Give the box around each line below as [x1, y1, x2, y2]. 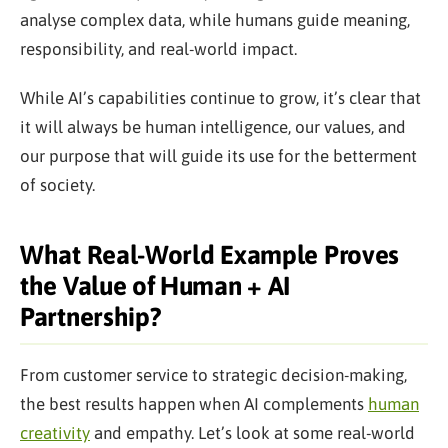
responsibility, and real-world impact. [20, 38, 297, 59]
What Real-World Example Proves [20, 239, 400, 270]
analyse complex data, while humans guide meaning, [20, 9, 410, 30]
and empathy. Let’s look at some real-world [90, 422, 415, 443]
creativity [20, 422, 90, 443]
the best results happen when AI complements [20, 393, 368, 414]
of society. [20, 174, 95, 195]
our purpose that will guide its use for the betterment [20, 145, 417, 166]
